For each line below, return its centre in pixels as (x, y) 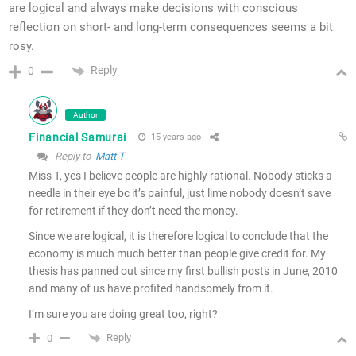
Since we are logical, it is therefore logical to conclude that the (179, 236)
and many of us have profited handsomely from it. (151, 288)
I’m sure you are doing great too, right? (124, 313)
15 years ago (175, 137)
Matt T (110, 156)
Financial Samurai (78, 137)
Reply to (74, 156)
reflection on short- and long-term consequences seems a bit (171, 27)
